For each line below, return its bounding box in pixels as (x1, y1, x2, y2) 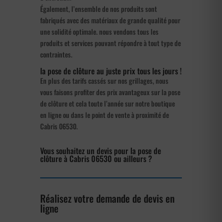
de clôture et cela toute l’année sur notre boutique (40, 98, 175, 109)
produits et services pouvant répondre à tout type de (40, 37, 181, 48)
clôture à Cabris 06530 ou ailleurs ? (40, 152, 152, 165)
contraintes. (40, 49, 72, 59)
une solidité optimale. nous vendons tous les (40, 26, 159, 37)
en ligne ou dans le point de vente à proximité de (40, 109, 169, 120)
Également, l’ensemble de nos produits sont (40, 3, 157, 14)
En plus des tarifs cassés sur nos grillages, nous (40, 75, 168, 86)
